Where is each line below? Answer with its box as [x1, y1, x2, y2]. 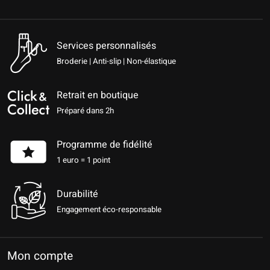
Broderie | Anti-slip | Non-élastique [57, 55, 176, 68]
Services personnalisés [57, 39, 156, 54]
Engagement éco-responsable [57, 204, 162, 216]
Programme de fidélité [57, 137, 152, 152]
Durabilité [57, 187, 98, 202]
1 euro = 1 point [57, 154, 110, 167]
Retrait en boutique [57, 88, 139, 103]
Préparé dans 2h [57, 105, 114, 118]
